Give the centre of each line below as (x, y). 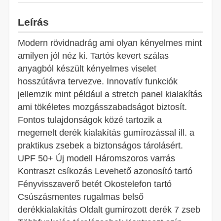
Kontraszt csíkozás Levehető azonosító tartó (105, 171)
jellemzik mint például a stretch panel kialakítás (110, 94)
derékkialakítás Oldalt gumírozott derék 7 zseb (109, 210)
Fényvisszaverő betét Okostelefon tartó (95, 184)
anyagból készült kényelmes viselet (87, 69)
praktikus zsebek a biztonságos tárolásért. (101, 146)
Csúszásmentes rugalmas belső (81, 197)
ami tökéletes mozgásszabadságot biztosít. (103, 107)
